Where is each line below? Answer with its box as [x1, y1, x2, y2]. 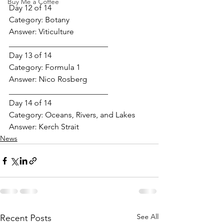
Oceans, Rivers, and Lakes [45, 110, 135, 119]
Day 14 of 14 [9, 98, 52, 108]
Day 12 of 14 [9, 3, 52, 12]
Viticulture [39, 27, 74, 36]
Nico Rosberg [39, 74, 87, 84]
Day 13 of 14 [9, 51, 52, 60]
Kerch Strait [39, 122, 79, 131]
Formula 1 [45, 62, 80, 72]
